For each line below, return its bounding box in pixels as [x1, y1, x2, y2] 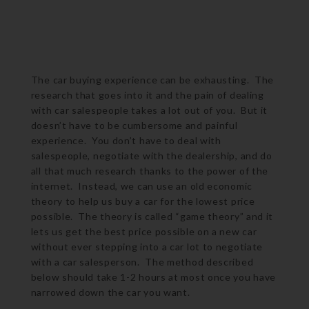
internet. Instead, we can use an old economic [30, 179, 252, 192]
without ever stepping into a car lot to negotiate [30, 240, 263, 252]
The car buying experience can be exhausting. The [30, 73, 275, 86]
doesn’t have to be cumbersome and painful [30, 119, 238, 131]
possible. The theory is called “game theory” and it [30, 210, 274, 222]
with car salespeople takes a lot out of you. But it [30, 103, 268, 116]
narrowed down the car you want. [30, 286, 190, 298]
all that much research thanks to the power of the [30, 164, 269, 177]
